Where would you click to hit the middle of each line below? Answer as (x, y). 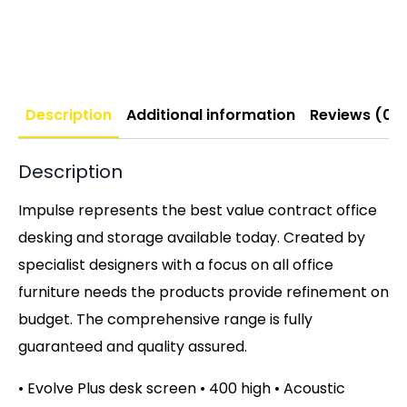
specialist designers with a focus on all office (176, 265)
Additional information (211, 115)
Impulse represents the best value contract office (198, 210)
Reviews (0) (355, 115)
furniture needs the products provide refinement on (203, 292)
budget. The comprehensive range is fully (165, 319)
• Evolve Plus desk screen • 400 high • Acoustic (182, 388)
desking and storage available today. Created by (192, 238)
